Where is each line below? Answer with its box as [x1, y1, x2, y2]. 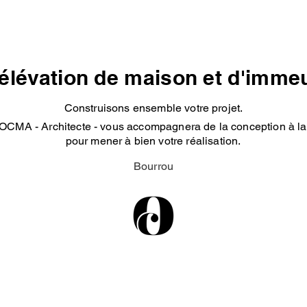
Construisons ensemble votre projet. [64, 101, 243, 114]
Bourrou [133, 160, 174, 173]
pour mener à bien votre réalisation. [65, 134, 241, 147]
